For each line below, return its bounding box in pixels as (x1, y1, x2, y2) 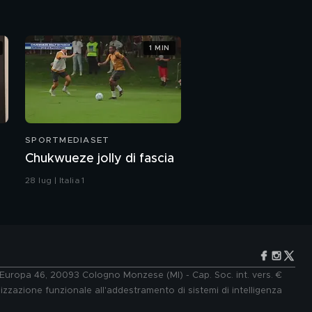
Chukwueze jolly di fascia (25, 153, 174, 166)
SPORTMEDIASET (25, 136, 110, 145)
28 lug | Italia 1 (25, 176, 85, 185)
